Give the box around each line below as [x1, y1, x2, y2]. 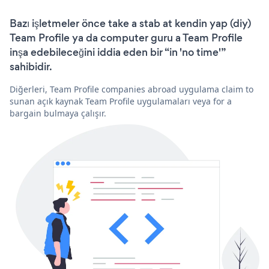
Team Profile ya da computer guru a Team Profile [10, 30, 243, 45]
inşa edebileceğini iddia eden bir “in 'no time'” [10, 44, 225, 59]
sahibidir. [10, 59, 52, 74]
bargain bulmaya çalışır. [10, 107, 106, 119]
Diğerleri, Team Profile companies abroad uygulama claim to [10, 83, 253, 95]
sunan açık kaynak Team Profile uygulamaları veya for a [10, 95, 232, 107]
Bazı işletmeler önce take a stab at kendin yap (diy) [10, 16, 251, 31]
